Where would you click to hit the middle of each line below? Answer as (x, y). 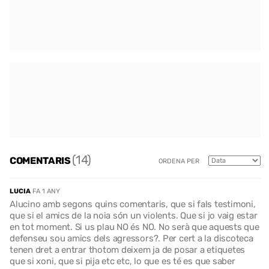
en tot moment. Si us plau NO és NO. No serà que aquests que (134, 227)
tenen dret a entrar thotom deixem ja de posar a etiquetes (128, 249)
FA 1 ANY (46, 191)
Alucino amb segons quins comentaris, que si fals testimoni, (133, 204)
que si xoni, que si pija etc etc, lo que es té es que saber (122, 261)
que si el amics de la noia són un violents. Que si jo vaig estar (134, 215)
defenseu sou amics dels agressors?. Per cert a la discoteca (131, 238)
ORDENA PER (179, 162)
